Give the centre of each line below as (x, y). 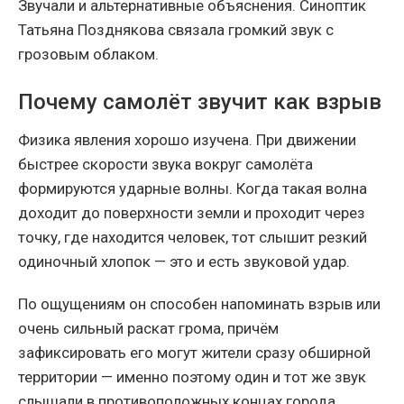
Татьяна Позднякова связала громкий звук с (176, 29)
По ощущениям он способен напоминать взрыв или (199, 303)
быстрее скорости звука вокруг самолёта (165, 164)
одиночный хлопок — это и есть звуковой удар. (184, 261)
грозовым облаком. (88, 54)
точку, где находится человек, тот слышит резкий (193, 237)
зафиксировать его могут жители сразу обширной (194, 352)
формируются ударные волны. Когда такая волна (193, 188)
